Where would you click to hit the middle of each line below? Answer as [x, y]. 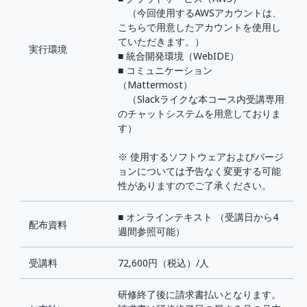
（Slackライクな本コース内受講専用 [201, 99]
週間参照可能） [151, 231]
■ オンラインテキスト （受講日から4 [198, 217]
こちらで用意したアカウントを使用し [199, 27]
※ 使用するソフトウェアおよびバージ [201, 157]
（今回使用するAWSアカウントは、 [200, 13]
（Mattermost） [155, 85]
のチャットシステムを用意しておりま [199, 113]
